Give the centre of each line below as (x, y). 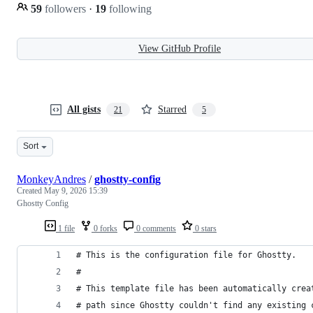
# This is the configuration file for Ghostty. (186, 255)
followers (65, 8)
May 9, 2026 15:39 (76, 190)
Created (30, 190)
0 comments (155, 228)
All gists (84, 109)
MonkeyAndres (51, 179)
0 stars (205, 228)
